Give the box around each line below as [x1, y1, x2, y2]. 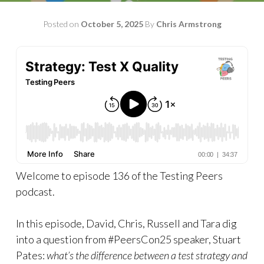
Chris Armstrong [156, 19, 222, 29]
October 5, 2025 [80, 19, 143, 29]
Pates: [16, 249, 47, 262]
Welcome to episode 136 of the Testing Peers [16, 169, 223, 182]
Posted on [42, 19, 81, 29]
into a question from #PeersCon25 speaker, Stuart [16, 233, 241, 246]
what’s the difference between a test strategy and [47, 249, 247, 262]
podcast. [16, 185, 55, 198]
